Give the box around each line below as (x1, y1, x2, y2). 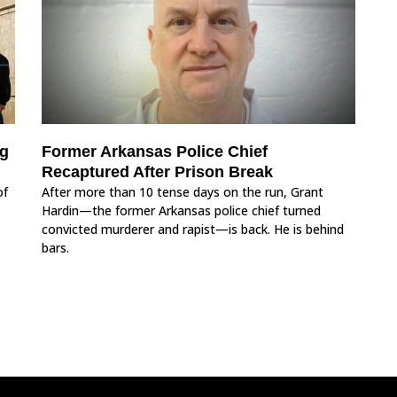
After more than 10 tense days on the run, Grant (42, 183, 324, 200)
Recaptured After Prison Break (42, 162, 274, 181)
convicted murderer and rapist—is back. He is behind (42, 220, 345, 237)
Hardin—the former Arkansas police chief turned (42, 201, 322, 219)
